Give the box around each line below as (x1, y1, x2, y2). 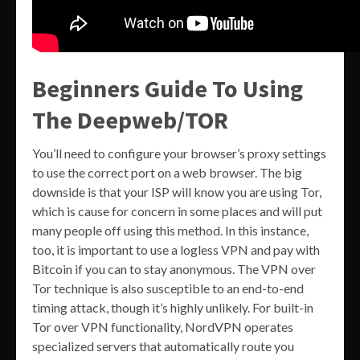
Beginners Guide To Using (32, 72, 303, 104)
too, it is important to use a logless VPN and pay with (32, 241, 320, 257)
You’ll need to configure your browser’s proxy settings (32, 145, 326, 161)
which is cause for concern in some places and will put (32, 202, 322, 219)
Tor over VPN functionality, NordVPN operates (32, 318, 293, 334)
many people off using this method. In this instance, (32, 222, 309, 238)
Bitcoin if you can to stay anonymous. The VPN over (32, 260, 316, 276)
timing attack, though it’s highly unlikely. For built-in (32, 299, 313, 315)
